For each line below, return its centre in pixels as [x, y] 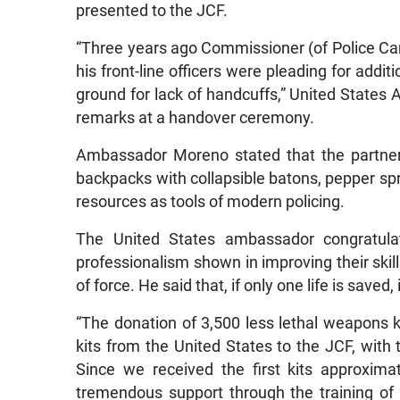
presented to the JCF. [152, 11]
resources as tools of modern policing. [211, 202]
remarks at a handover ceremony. [196, 118]
